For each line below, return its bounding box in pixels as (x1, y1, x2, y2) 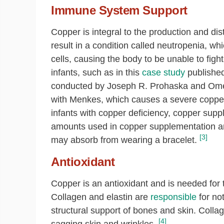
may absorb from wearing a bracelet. (51, 135, 197, 145)
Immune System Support (51, 3, 187, 17)
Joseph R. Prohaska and (107, 81, 208, 91)
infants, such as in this (51, 67, 142, 77)
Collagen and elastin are (51, 192, 150, 202)
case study (142, 67, 185, 77)
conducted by (51, 81, 107, 91)
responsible (150, 192, 196, 202)
